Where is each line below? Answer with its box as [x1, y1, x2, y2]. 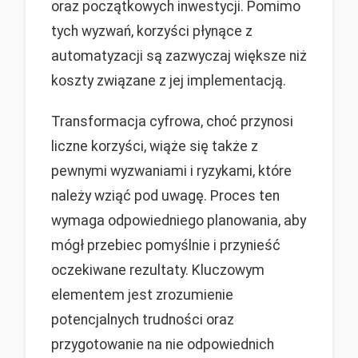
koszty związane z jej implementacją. [51, 73, 286, 89]
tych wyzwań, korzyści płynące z [51, 23, 253, 40]
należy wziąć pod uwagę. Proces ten [51, 187, 280, 204]
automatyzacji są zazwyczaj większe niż [51, 48, 307, 65]
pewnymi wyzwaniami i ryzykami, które [51, 162, 292, 179]
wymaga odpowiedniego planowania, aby [51, 212, 306, 229]
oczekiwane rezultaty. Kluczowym [51, 261, 265, 278]
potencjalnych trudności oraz [51, 311, 234, 328]
